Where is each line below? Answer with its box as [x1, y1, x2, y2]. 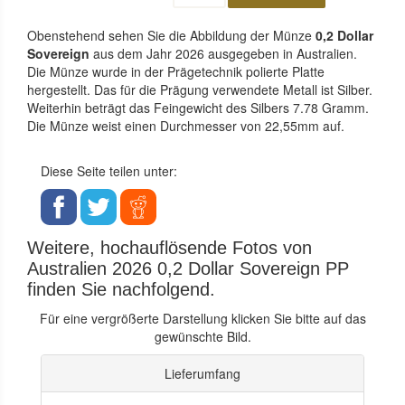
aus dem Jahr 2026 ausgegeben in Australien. [93, 43, 357, 62]
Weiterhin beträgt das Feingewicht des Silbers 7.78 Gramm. [27, 98, 369, 117]
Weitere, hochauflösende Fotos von [27, 237, 312, 258]
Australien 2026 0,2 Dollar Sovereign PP [27, 258, 349, 278]
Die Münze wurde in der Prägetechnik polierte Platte [27, 61, 325, 80]
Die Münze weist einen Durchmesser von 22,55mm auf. [27, 116, 344, 135]
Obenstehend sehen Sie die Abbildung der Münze [27, 25, 312, 44]
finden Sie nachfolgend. [27, 278, 215, 299]
